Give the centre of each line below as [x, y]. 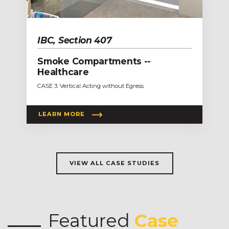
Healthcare [63, 72]
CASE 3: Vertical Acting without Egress [91, 86]
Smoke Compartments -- [94, 61]
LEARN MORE [62, 114]
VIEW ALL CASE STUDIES [114, 163]
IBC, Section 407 [75, 40]
